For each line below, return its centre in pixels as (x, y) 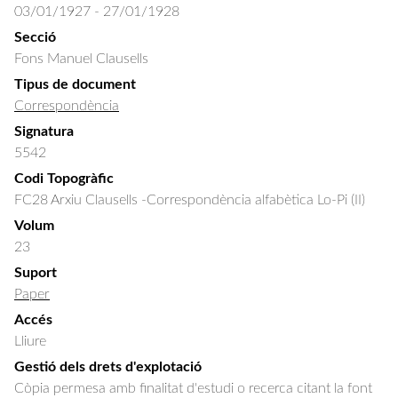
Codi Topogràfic (64, 179)
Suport (36, 273)
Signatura (44, 131)
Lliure (30, 341)
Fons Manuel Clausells (81, 59)
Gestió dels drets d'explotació (108, 367)
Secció (35, 37)
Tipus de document (75, 84)
